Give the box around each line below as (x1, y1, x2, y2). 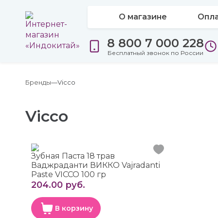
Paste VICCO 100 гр (31, 170, 106, 179)
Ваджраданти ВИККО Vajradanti (31, 161, 160, 170)
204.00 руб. (31, 180, 85, 190)
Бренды (25, 78, 51, 86)
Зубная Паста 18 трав (31, 151, 115, 161)
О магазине (118, 12, 167, 21)
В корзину (55, 204, 93, 213)
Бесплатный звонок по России (108, 49, 203, 56)
